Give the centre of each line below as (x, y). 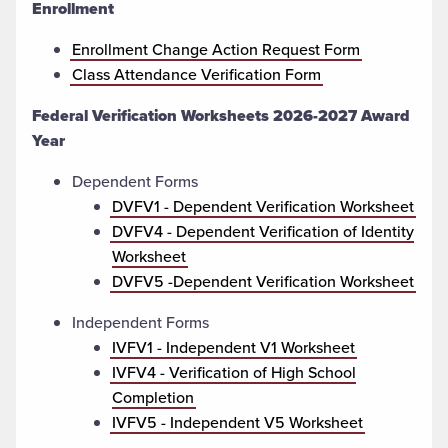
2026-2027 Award (341, 115)
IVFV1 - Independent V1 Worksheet (233, 347)
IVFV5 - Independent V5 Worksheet (237, 422)
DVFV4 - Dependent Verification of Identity (263, 231)
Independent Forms (140, 322)
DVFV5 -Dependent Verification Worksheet (263, 281)
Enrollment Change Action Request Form (216, 49)
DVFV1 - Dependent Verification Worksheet (263, 206)
